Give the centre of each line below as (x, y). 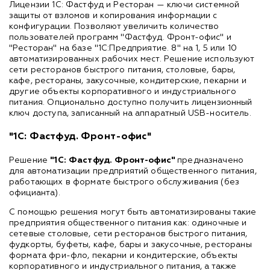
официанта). (36, 193)
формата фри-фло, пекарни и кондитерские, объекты (124, 255)
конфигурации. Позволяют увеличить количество (114, 26)
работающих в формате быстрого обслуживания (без (124, 182)
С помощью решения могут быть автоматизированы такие (133, 212)
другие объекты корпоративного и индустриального (123, 91)
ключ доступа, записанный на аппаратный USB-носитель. (131, 113)
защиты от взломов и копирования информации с (113, 15)
